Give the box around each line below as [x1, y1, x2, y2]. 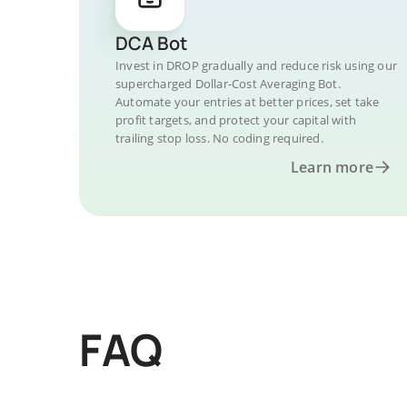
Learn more [291, 157, 373, 177]
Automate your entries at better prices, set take [115, 94, 380, 110]
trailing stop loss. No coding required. [115, 130, 323, 146]
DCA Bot [115, 31, 187, 55]
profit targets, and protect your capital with [115, 112, 356, 128]
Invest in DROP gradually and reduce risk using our [115, 57, 398, 74]
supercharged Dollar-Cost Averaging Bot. [115, 75, 341, 92]
